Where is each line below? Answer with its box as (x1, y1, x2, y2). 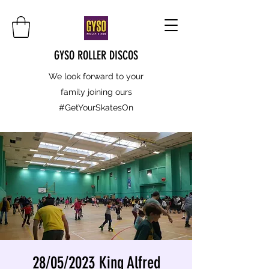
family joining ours (60, 86, 132, 97)
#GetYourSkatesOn (59, 102, 133, 112)
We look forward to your (49, 71, 144, 81)
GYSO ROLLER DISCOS (54, 47, 138, 62)
